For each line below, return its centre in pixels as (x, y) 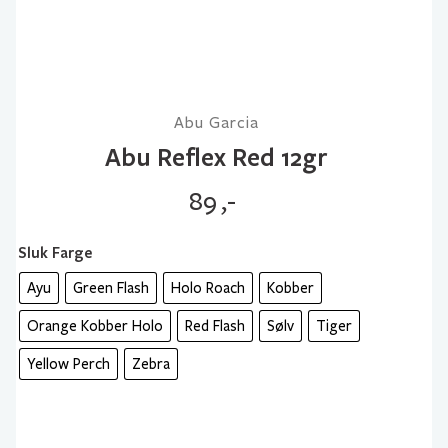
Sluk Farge (55, 252)
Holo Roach (208, 288)
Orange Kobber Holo (95, 326)
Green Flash (111, 288)
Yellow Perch (68, 364)
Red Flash (215, 326)
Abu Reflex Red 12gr (216, 156)
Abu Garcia (216, 122)
